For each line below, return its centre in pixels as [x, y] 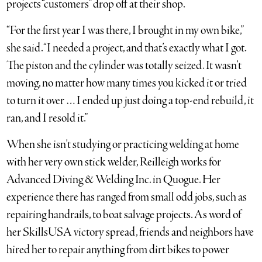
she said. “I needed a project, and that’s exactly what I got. [127, 48]
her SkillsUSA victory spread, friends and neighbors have [130, 232]
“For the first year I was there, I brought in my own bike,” [125, 30]
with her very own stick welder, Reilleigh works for [114, 162]
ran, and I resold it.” [47, 118]
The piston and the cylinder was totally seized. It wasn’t [124, 65]
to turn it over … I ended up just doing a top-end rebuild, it [130, 101]
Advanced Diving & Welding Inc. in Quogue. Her [114, 180]
